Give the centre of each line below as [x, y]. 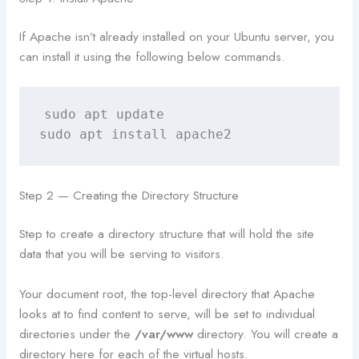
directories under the [77, 333]
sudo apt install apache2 [135, 135]
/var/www [163, 333]
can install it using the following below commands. [152, 56]
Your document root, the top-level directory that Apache [167, 293]
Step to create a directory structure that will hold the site [166, 233]
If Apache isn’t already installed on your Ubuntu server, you [176, 36]
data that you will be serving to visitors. [121, 253]
